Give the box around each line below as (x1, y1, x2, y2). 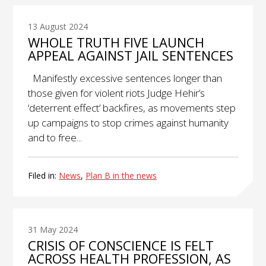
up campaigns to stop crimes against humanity (28, 116, 229, 130)
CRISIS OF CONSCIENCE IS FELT (28, 236, 214, 255)
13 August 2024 (28, 21, 88, 33)
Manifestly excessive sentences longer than (28, 71, 223, 85)
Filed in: (28, 170, 59, 182)
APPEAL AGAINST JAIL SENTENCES (28, 46, 234, 65)
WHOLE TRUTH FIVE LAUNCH (28, 33, 205, 52)
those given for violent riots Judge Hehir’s (28, 86, 205, 100)
